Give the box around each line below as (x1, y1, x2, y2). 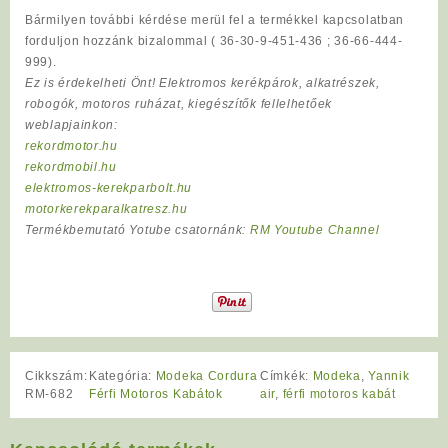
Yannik (368, 369, 410, 384)
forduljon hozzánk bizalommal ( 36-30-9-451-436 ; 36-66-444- (25, 33, 403, 48)
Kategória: (89, 369, 156, 384)
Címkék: (260, 369, 313, 384)
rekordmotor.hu (25, 138, 118, 153)
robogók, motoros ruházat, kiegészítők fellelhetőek (25, 96, 332, 111)
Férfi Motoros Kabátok (89, 387, 223, 402)
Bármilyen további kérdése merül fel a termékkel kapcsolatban (25, 12, 405, 27)
